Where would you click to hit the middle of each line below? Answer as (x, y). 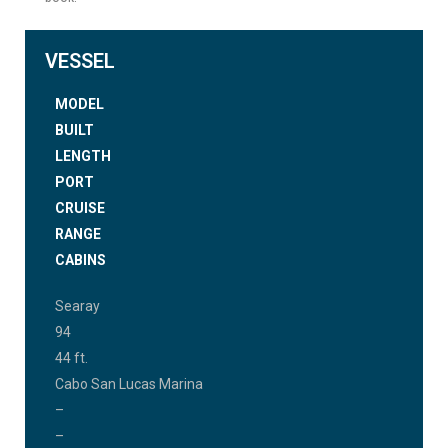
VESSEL (80, 61)
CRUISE (80, 208)
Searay (77, 306)
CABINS (80, 260)
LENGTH (83, 156)
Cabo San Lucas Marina (129, 384)
